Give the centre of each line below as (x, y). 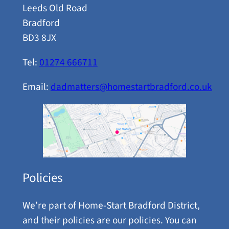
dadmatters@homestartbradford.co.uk (131, 87)
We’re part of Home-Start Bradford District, (111, 206)
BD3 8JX (39, 38)
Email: (36, 87)
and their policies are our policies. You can (109, 221)
